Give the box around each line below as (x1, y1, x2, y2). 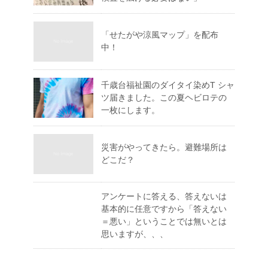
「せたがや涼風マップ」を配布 (101, 30, 218, 40)
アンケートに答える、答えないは (101, 191, 227, 202)
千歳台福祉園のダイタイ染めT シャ (101, 80, 234, 90)
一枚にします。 (101, 105, 160, 115)
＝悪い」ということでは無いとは (101, 217, 227, 227)
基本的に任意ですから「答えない (101, 204, 227, 214)
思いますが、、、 (101, 229, 168, 239)
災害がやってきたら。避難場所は (101, 142, 227, 153)
